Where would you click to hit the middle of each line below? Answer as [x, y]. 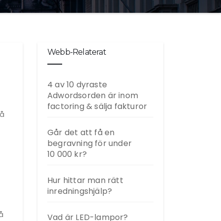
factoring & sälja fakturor [97, 106]
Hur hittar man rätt [85, 180]
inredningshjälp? [80, 191]
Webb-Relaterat [77, 52]
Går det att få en [81, 132]
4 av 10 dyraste [77, 85]
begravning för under [90, 143]
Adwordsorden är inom [93, 95]
